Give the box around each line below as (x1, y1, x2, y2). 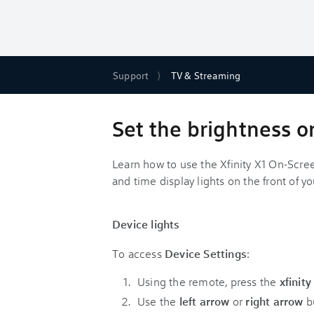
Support (113, 68, 149, 82)
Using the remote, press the (137, 274, 280, 289)
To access (112, 246, 165, 261)
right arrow (245, 294, 303, 308)
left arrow (176, 294, 230, 308)
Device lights (112, 217, 180, 231)
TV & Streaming (170, 68, 241, 82)
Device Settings (165, 246, 247, 261)
